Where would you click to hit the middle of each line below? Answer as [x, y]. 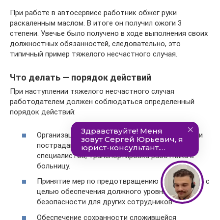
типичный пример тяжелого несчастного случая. [94, 54]
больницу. [54, 166]
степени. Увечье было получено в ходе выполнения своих [109, 33]
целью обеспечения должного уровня [102, 192]
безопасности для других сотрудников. [105, 202]
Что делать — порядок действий [81, 77]
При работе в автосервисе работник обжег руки [93, 13]
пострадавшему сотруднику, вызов [98, 145]
